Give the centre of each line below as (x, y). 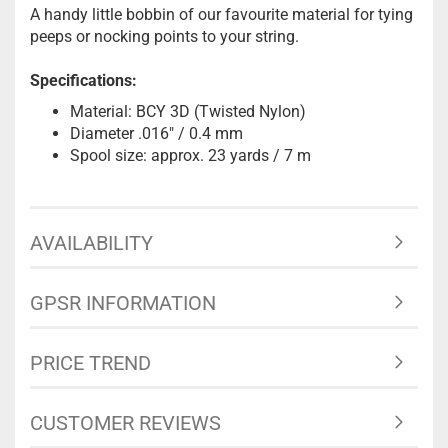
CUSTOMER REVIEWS (125, 423)
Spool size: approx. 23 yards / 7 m (190, 155)
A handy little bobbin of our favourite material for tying (221, 14)
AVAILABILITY (91, 243)
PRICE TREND (90, 363)
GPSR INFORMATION (123, 303)
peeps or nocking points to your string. (164, 36)
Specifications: (83, 80)
